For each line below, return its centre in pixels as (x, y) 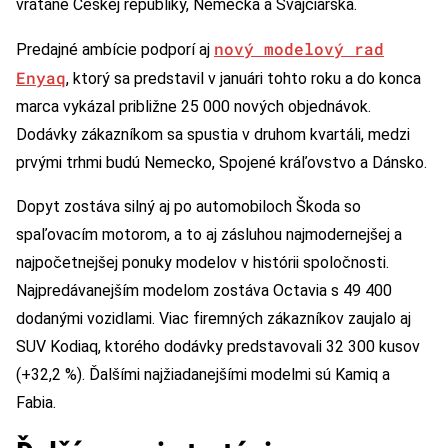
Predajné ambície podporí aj (115, 49)
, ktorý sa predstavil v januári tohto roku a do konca (243, 78)
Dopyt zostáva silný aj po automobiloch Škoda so (188, 206)
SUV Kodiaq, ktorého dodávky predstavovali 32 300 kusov (218, 346)
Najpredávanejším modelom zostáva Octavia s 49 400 (204, 290)
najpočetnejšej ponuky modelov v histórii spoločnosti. (202, 262)
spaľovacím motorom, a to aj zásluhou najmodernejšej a (209, 234)
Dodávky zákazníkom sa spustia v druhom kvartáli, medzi (213, 134)
